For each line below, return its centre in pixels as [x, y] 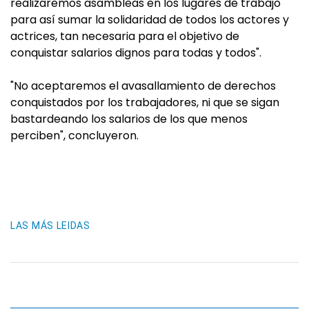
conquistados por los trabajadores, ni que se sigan [145, 102]
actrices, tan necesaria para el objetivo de [125, 36]
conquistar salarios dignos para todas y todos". [136, 53]
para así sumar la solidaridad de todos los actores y [150, 20]
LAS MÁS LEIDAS [50, 226]
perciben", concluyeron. [74, 136]
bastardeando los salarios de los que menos [129, 119]
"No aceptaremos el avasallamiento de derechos [143, 86]
